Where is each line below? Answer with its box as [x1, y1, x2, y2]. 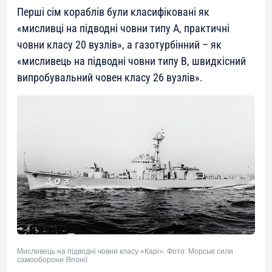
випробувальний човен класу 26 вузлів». [17, 71, 203, 84]
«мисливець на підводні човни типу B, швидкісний [17, 55, 246, 68]
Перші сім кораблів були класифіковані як [17, 5, 209, 19]
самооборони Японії [17, 256, 87, 265]
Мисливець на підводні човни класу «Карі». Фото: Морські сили [17, 247, 233, 256]
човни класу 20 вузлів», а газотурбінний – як [17, 38, 222, 52]
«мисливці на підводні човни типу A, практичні [17, 22, 229, 35]
